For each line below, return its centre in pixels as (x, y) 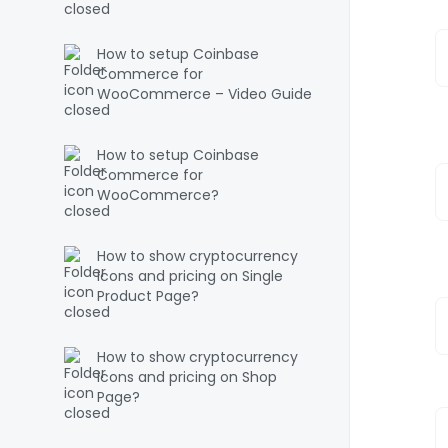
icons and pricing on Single (190, 276)
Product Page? (148, 296)
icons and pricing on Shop (187, 377)
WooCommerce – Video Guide (204, 94)
